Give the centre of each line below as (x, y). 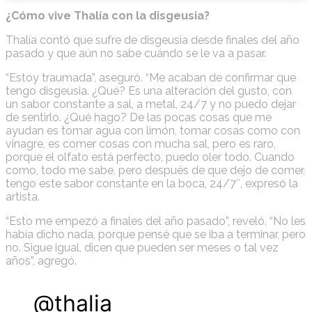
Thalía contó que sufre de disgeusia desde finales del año (153, 40)
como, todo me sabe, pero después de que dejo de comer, (155, 171)
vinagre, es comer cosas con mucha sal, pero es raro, (141, 144)
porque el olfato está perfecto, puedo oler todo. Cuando (150, 157)
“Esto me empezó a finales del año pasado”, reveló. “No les (156, 221)
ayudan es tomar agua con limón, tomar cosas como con (153, 131)
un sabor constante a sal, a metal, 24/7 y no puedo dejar (151, 104)
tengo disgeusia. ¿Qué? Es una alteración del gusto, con (149, 91)
